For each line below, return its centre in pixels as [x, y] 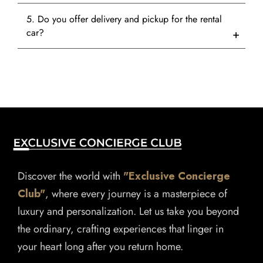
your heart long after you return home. [100, 247]
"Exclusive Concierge [177, 176]
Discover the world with [70, 176]
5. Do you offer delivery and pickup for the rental [124, 19]
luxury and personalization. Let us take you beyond [128, 212]
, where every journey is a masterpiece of [136, 194]
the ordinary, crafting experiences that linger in [121, 229]
